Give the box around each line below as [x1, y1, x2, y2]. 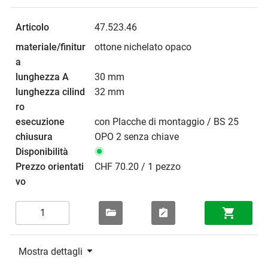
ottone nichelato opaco [95, 41, 191, 53]
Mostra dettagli [19, 245, 83, 257]
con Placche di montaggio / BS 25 [95, 115, 239, 127]
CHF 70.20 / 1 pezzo [95, 160, 181, 172]
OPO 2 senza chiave [95, 130, 179, 142]
